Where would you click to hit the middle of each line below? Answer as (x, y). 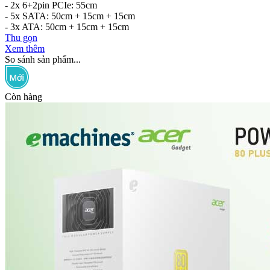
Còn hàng (24, 97)
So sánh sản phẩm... (43, 60)
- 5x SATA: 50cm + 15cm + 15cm (70, 16)
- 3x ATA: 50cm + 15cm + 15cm (67, 27)
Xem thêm (25, 49)
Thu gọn (21, 38)
